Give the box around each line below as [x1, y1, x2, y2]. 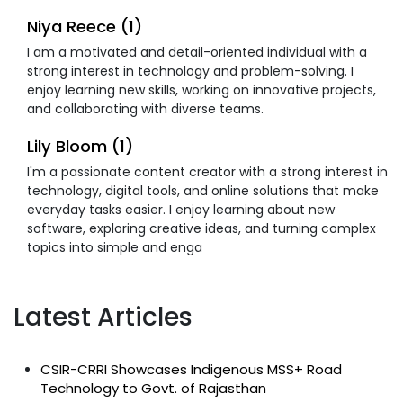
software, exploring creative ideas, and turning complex [27, 219, 376, 237]
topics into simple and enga [27, 237, 202, 256]
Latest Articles [13, 299, 193, 335]
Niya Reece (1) [27, 14, 142, 38]
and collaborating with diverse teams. [27, 99, 264, 118]
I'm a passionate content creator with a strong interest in [27, 162, 388, 181]
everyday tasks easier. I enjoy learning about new [27, 200, 335, 219]
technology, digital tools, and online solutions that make [27, 181, 379, 200]
